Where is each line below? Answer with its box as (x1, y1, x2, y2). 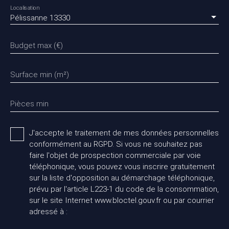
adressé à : (29, 207, 67, 216)
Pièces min (10, 99, 49, 108)
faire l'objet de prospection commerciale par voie (29, 150, 201, 160)
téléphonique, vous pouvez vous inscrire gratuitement (29, 162, 215, 171)
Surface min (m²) (10, 70, 69, 79)
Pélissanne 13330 (10, 13, 70, 22)
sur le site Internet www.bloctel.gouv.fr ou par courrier (29, 195, 214, 205)
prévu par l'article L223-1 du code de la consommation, (29, 184, 219, 194)
